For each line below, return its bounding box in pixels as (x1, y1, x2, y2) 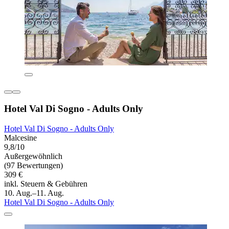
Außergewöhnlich (4, 152, 62, 161)
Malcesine (4, 133, 37, 143)
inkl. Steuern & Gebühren (4, 179, 87, 189)
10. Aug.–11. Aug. (4, 189, 64, 198)
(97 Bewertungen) (4, 161, 63, 170)
